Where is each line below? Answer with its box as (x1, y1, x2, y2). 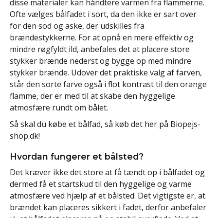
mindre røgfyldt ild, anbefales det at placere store (10, 44, 190, 54)
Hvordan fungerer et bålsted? (10, 151, 144, 162)
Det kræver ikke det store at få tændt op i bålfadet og (10, 166, 205, 178)
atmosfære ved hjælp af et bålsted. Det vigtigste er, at (10, 190, 205, 201)
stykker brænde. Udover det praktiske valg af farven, (10, 67, 202, 78)
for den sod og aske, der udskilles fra (10, 20, 145, 31)
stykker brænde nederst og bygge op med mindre (10, 55, 191, 66)
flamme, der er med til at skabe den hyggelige (10, 91, 175, 101)
